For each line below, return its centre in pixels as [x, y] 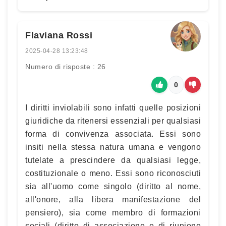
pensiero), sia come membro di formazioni [113, 213]
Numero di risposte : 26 [66, 67]
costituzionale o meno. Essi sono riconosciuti [113, 173]
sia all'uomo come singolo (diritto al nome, [113, 186]
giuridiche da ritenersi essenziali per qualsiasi [113, 121]
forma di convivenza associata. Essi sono [113, 134]
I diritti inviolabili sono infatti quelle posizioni [113, 108]
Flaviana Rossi [59, 35]
